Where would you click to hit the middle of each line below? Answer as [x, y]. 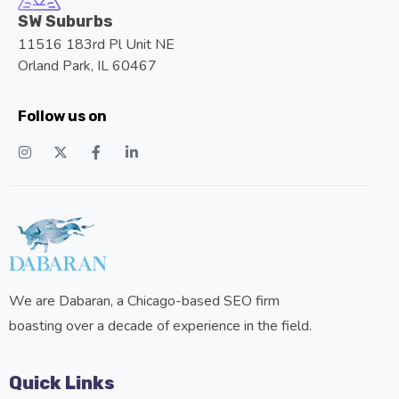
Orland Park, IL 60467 [87, 66]
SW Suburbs [65, 22]
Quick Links [62, 383]
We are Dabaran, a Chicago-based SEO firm [144, 301]
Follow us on [62, 117]
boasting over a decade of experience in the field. [160, 326]
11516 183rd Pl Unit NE [96, 45]
